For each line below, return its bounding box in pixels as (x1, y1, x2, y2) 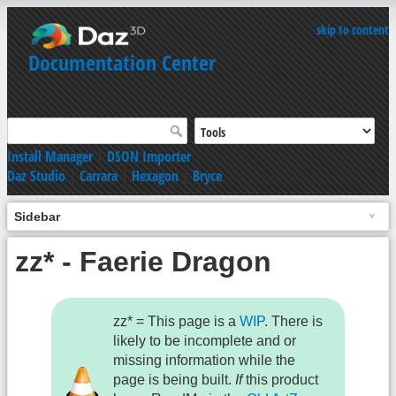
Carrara (80, 165, 118, 186)
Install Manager (7, 146, 93, 166)
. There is (264, 314, 324, 330)
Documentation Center (28, 48, 216, 77)
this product (242, 372, 319, 388)
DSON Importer (107, 146, 191, 166)
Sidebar (14, 209, 60, 224)
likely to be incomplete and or (113, 333, 297, 349)
